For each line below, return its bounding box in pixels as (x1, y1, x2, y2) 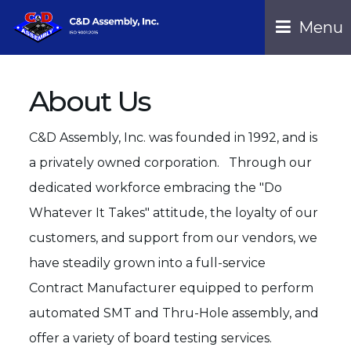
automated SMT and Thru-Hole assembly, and (29, 305, 320, 320)
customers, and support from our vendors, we (29, 230, 318, 245)
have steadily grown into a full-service (29, 255, 266, 270)
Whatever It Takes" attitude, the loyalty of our (29, 204, 319, 220)
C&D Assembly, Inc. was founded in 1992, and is (29, 129, 318, 145)
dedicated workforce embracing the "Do (29, 179, 283, 195)
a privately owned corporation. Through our (29, 154, 313, 170)
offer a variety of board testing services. (29, 330, 279, 346)
